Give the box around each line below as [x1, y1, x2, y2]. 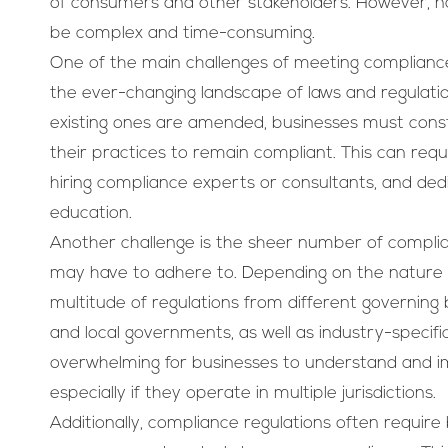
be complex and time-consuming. [50, 25, 315, 43]
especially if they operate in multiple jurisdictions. [50, 385, 436, 403]
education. [50, 205, 132, 223]
